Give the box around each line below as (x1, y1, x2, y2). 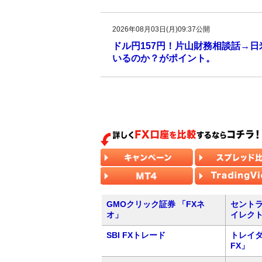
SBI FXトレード (106, 230, 166, 240)
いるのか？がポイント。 (112, 53, 215, 63)
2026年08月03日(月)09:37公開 (112, 25, 210, 33)
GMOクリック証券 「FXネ (106, 199, 205, 209)
